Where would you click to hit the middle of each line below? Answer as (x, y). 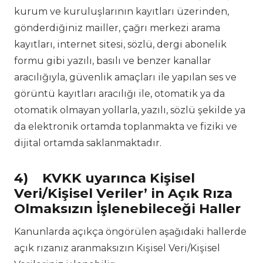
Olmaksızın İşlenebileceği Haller (127, 209)
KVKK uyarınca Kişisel (119, 178)
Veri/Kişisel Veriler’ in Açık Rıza (123, 193)
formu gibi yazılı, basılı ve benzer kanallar (113, 61)
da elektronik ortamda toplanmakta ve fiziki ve (126, 127)
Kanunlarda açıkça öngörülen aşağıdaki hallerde (130, 232)
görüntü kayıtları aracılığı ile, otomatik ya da (119, 94)
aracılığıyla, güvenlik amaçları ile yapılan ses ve (125, 77)
